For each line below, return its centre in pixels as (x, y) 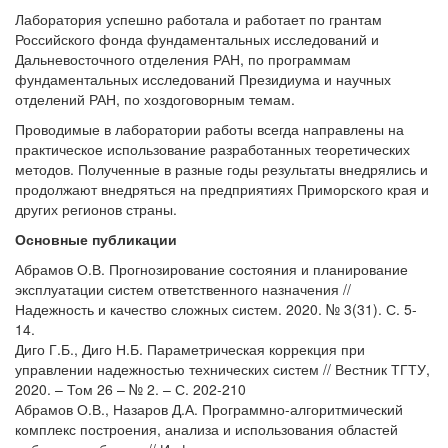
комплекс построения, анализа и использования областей (206, 429)
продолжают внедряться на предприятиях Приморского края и (222, 189)
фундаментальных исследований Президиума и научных (203, 79)
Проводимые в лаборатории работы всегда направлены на (209, 129)
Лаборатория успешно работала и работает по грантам (198, 19)
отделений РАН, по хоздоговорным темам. (157, 99)
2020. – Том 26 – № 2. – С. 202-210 (130, 389)
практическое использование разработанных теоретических (212, 149)
